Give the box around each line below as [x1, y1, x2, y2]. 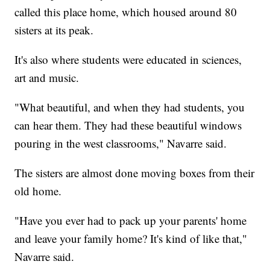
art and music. [14, 69, 80, 85]
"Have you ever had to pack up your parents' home [14, 212, 247, 228]
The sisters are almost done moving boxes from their [14, 165, 255, 180]
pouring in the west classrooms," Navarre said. [14, 135, 227, 151]
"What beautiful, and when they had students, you [14, 99, 245, 115]
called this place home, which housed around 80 [14, 4, 237, 19]
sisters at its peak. [14, 22, 94, 37]
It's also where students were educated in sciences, [14, 51, 242, 67]
